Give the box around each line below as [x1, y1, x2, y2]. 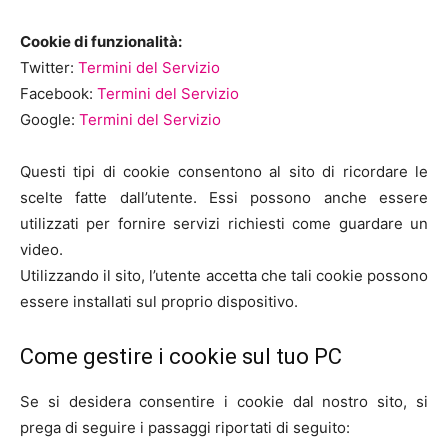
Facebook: [20, 84, 97, 103]
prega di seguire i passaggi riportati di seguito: [20, 418, 350, 437]
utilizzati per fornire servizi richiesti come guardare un [20, 214, 428, 233]
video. [20, 240, 63, 259]
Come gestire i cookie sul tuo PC [20, 344, 342, 369]
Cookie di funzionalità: [20, 32, 182, 51]
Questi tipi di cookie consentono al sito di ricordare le [20, 162, 428, 181]
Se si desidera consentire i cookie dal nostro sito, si [20, 392, 428, 411]
